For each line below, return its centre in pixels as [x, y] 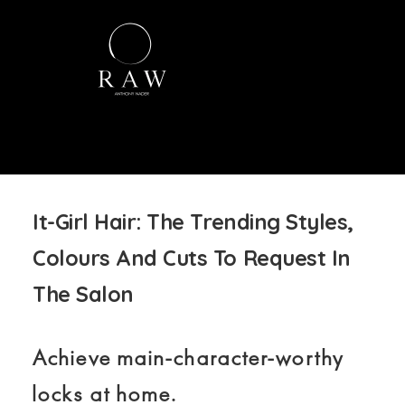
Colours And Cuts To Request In [192, 258]
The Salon [83, 294]
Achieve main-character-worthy [188, 358]
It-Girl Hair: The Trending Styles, [193, 221]
